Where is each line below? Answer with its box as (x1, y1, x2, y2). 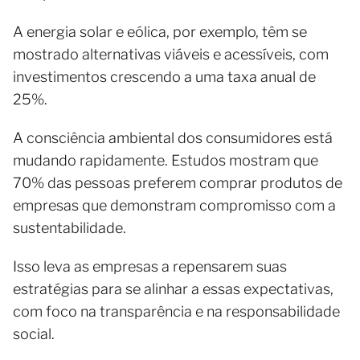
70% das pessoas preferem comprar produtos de (13, 174, 342, 191)
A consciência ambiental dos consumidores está (13, 129, 333, 146)
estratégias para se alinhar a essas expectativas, (13, 280, 333, 297)
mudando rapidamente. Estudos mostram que (13, 151, 318, 169)
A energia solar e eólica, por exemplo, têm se (13, 22, 307, 40)
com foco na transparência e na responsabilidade (13, 302, 340, 320)
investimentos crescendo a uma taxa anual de (13, 67, 316, 85)
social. (13, 325, 55, 342)
